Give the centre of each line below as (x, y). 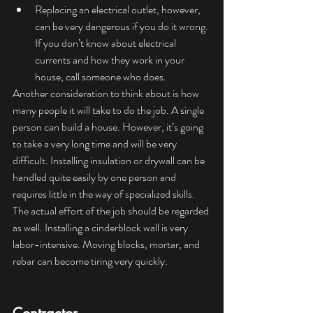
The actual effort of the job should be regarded (112, 211)
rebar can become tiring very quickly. (92, 261)
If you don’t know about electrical (107, 43)
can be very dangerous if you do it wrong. (123, 27)
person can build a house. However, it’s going (109, 127)
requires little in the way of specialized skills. (105, 194)
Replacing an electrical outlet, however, (119, 10)
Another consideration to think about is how (107, 94)
